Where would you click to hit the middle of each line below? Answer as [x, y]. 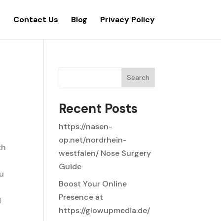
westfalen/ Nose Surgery [105, 153]
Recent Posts [98, 109]
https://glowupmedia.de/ [105, 210]
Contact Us [36, 19]
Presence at [81, 197]
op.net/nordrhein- [93, 140]
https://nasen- [86, 127]
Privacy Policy [127, 19]
